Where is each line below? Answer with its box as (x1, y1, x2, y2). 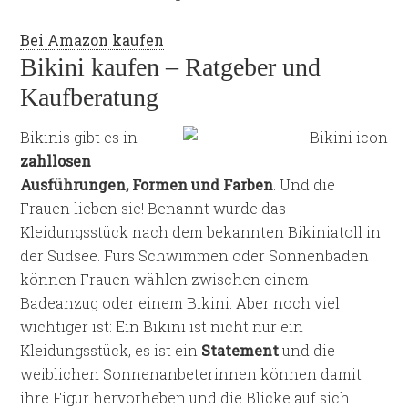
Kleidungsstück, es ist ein (20, 341, 202, 360)
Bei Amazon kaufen (20, 30, 165, 49)
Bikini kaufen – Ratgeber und (20, 53, 321, 81)
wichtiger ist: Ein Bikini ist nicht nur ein (20, 317, 304, 336)
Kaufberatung (20, 83, 159, 111)
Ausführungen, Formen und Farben (20, 175, 274, 194)
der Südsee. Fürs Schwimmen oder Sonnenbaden (20, 246, 370, 265)
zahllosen (20, 151, 92, 170)
